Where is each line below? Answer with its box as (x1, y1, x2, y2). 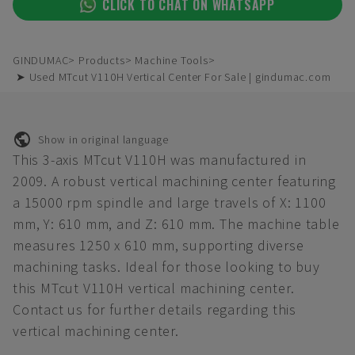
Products (78, 53, 125, 67)
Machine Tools (135, 53, 208, 67)
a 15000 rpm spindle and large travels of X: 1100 (13, 193, 326, 212)
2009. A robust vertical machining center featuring (13, 172, 336, 190)
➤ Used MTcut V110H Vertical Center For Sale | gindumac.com (16, 70, 331, 84)
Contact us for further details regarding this (13, 300, 296, 319)
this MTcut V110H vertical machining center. (13, 279, 295, 297)
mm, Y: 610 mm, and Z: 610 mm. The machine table (13, 215, 340, 233)
